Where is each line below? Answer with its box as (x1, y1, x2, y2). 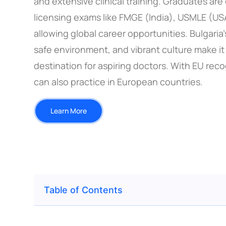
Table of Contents (44, 185, 123, 196)
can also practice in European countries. (34, 76, 203, 88)
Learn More (50, 106, 87, 116)
